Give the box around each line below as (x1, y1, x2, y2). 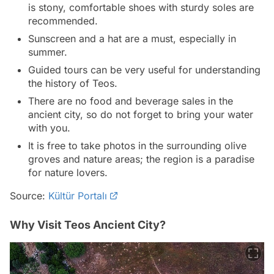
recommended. (28, 15, 98, 28)
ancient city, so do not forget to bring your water (28, 108, 253, 121)
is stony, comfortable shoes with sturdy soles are (28, 1, 254, 14)
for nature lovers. (28, 166, 108, 179)
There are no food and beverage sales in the (28, 95, 233, 108)
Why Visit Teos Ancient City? (10, 218, 166, 232)
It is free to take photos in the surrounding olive (28, 139, 246, 152)
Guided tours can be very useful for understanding (28, 64, 261, 76)
